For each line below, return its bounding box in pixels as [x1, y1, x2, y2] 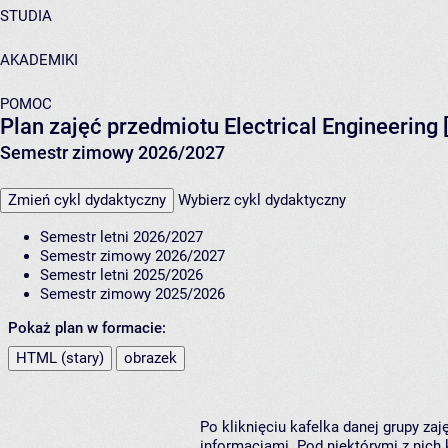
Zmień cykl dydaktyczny [8, 191, 166, 210]
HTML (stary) [16, 349, 104, 368]
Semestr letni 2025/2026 [40, 266, 203, 285]
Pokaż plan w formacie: [8, 319, 166, 338]
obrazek [124, 349, 177, 368]
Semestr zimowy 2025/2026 [40, 285, 225, 304]
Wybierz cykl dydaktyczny [178, 191, 346, 210]
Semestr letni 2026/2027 [40, 228, 203, 247]
